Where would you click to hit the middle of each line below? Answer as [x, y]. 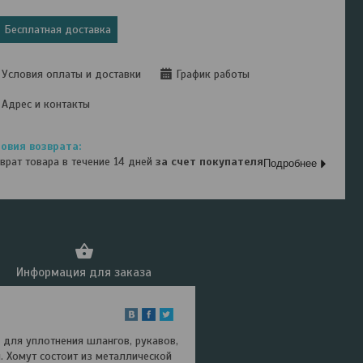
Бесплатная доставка [58, 30]
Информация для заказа [84, 272]
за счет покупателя [210, 161]
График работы [213, 74]
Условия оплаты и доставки [72, 74]
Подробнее [290, 163]
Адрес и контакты [46, 104]
